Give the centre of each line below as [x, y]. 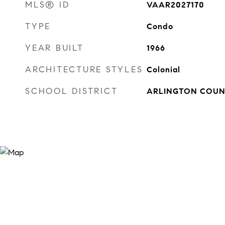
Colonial [163, 70]
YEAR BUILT [54, 48]
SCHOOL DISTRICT [72, 91]
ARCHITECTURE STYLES [84, 70]
